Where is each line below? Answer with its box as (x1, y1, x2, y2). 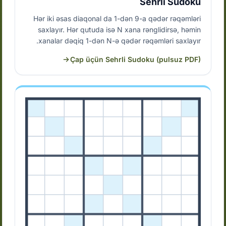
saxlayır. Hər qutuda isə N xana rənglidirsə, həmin (37, 25, 201, 34)
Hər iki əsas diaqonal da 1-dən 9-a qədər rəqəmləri (33, 14, 201, 23)
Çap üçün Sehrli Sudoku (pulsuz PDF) (70, 55, 201, 64)
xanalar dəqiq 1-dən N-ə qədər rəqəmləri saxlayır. (38, 36, 201, 45)
